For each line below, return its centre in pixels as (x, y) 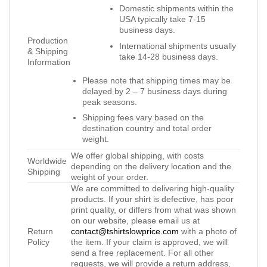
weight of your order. (110, 177)
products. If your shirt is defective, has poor (152, 199)
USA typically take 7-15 (162, 19)
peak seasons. (109, 102)
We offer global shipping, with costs (137, 156)
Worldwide (47, 161)
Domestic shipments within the (176, 9)
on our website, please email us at (135, 221)
